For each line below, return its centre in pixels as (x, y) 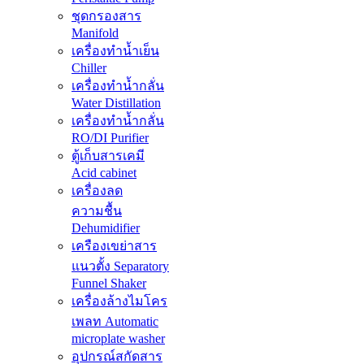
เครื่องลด (97, 191)
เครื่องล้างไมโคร (119, 301)
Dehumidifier (106, 228)
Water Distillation (116, 103)
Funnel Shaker (109, 284)
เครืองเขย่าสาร (114, 246)
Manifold (95, 33)
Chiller (89, 68)
